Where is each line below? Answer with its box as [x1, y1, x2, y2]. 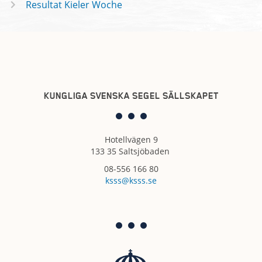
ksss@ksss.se [105, 175, 157, 187]
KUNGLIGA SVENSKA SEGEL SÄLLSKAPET [43, 89, 219, 101]
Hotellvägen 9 [104, 134, 158, 146]
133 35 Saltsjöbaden [90, 146, 172, 157]
